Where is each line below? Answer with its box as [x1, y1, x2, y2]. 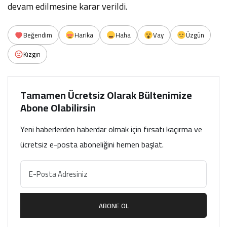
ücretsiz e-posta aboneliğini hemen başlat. [20, 137, 164, 152]
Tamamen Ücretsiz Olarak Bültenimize [20, 86, 192, 104]
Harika [74, 29, 93, 41]
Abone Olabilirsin [20, 98, 96, 117]
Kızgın [23, 48, 41, 60]
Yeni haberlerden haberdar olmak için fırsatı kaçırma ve [20, 122, 202, 137]
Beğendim [23, 29, 52, 41]
